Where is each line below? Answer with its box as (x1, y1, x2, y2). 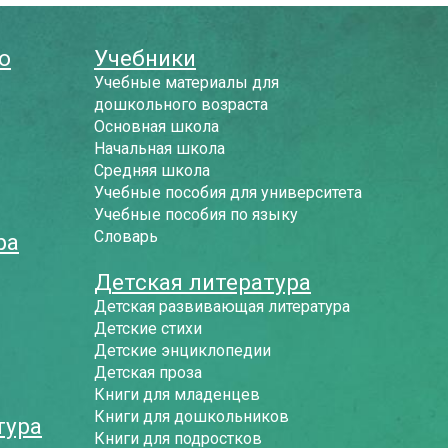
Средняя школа (94, 161, 210, 180)
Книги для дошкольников (94, 407, 289, 426)
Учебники (94, 45, 196, 71)
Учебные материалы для (94, 73, 279, 92)
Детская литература (94, 269, 311, 295)
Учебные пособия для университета (94, 183, 362, 202)
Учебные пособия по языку (94, 205, 298, 224)
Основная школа (94, 117, 219, 136)
